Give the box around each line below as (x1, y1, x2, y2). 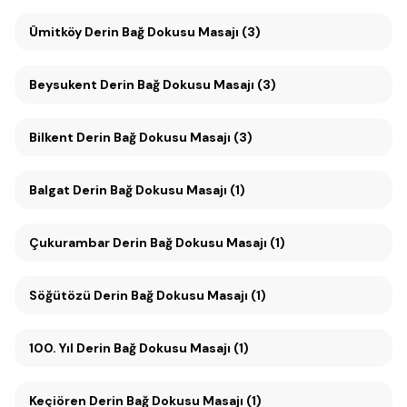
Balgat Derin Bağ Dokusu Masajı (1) (29, 182, 245, 198)
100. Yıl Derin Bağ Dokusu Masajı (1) (76, 340, 249, 356)
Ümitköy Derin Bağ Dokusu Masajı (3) (84, 24, 261, 40)
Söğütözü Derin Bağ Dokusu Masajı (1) (94, 287, 266, 303)
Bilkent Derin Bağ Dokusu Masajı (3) (29, 129, 253, 145)
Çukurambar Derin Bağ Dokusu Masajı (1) (29, 234, 285, 251)
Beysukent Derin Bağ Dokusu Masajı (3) (100, 76, 276, 93)
